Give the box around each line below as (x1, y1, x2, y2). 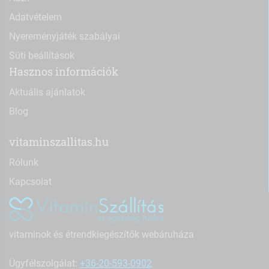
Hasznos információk (9, 64, 118, 79)
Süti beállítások (9, 49, 74, 61)
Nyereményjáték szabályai (9, 30, 120, 42)
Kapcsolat (9, 175, 52, 187)
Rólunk (9, 156, 38, 168)
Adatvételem (9, 11, 62, 23)
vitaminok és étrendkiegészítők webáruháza (9, 228, 194, 240)
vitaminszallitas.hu (9, 134, 109, 149)
